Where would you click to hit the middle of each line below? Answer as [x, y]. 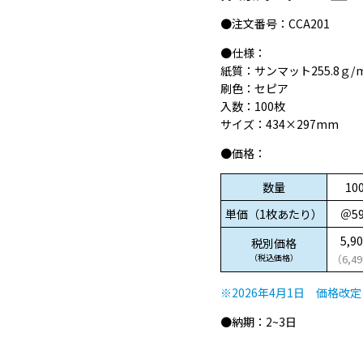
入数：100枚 [253, 107]
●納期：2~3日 [258, 322]
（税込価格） [274, 258]
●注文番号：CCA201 [275, 24]
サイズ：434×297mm [280, 124]
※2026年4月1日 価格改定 [291, 293]
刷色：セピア [254, 89]
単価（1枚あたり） [274, 214]
